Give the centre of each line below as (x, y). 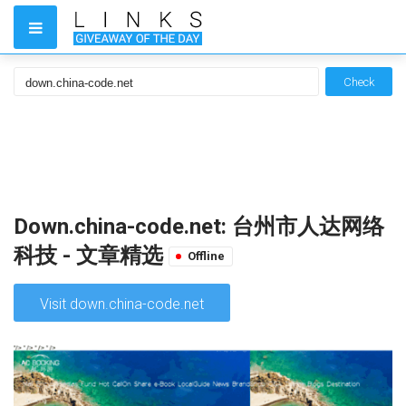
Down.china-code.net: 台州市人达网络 (199, 227)
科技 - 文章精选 (91, 256)
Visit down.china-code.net (122, 304)
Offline (206, 256)
